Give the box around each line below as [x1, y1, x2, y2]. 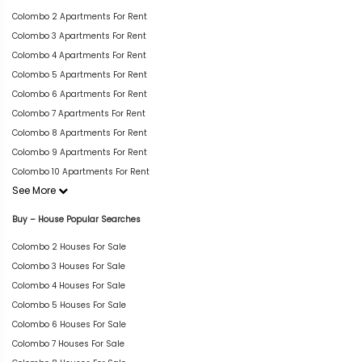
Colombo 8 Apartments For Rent [12, 126, 147, 139]
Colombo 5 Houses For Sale [12, 299, 126, 311]
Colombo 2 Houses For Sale [12, 241, 126, 253]
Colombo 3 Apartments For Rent [12, 29, 146, 42]
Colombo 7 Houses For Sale [12, 338, 124, 350]
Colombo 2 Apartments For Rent [12, 10, 147, 23]
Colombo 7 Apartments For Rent [12, 107, 145, 120]
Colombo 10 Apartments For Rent [12, 165, 149, 178]
